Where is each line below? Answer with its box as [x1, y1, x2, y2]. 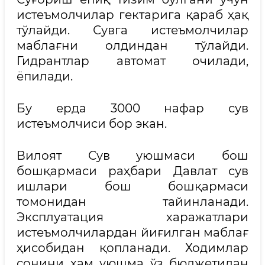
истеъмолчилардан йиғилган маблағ [17, 225, 248, 240]
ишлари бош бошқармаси [17, 179, 248, 193]
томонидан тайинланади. [17, 195, 248, 209]
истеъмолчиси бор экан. [17, 117, 170, 131]
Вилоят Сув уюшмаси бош [17, 148, 248, 163]
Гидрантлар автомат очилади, [17, 54, 248, 68]
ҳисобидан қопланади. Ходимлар [17, 241, 248, 255]
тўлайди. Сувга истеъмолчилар [17, 23, 248, 37]
